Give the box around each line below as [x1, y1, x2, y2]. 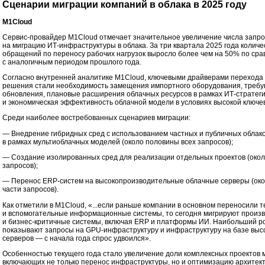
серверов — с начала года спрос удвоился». [2, 234, 151, 243]
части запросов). [2, 185, 59, 194]
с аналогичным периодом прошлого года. [2, 57, 141, 66]
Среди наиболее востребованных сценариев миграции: [2, 114, 190, 122]
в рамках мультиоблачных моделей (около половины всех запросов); [2, 137, 233, 146]
